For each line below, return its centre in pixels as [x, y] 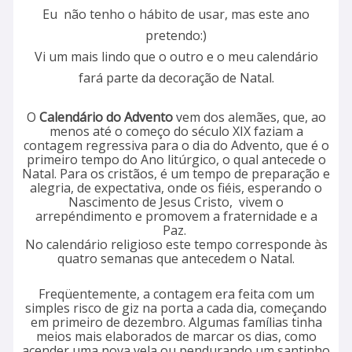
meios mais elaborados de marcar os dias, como [176, 337]
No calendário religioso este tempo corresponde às [176, 245]
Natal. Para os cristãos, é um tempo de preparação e [176, 174]
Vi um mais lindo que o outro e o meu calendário [176, 57]
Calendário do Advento [106, 117]
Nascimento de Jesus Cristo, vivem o [176, 202]
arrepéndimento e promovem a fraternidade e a [176, 216]
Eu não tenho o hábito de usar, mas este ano [176, 15]
